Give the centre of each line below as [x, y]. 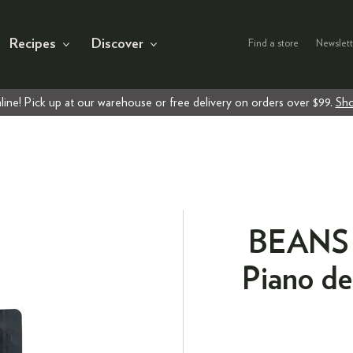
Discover [117, 45]
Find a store [273, 44]
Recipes [33, 45]
